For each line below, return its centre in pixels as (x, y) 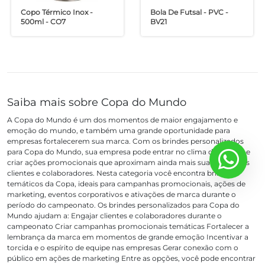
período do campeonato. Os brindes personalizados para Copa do (123, 205)
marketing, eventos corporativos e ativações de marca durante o (122, 195)
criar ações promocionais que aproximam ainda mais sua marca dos (128, 163)
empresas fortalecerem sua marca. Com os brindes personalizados (125, 141)
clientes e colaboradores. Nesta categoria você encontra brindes (120, 173)
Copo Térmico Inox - (57, 12)
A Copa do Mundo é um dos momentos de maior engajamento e (122, 120)
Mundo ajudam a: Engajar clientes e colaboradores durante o (114, 216)
